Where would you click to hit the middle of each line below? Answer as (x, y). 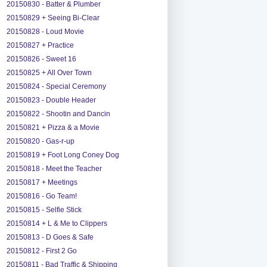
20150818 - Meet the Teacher (54, 168)
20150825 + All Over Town (49, 72)
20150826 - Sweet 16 (41, 59)
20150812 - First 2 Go (41, 251)
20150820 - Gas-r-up (40, 141)
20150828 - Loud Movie (45, 31)
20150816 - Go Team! (41, 196)
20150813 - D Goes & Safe (50, 237)
